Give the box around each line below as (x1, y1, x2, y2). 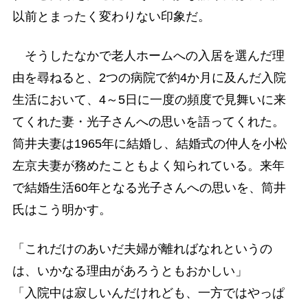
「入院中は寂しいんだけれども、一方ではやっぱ (12, 285, 285, 300)
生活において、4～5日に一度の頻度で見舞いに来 (12, 92, 286, 107)
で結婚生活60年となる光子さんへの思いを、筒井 (12, 180, 286, 195)
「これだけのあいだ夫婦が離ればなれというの (12, 241, 272, 256)
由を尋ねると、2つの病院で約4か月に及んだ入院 (12, 70, 286, 85)
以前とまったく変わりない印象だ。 (12, 9, 210, 23)
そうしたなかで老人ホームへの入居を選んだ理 (12, 48, 285, 63)
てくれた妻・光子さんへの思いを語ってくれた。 (12, 114, 285, 129)
